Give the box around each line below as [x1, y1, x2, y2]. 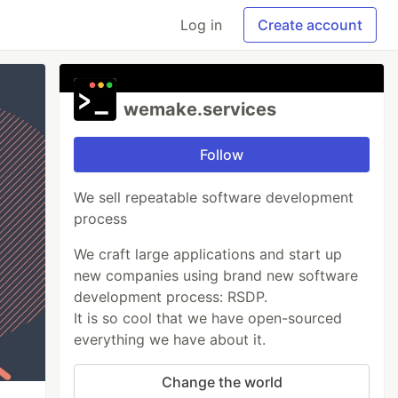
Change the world [161, 373, 283, 391]
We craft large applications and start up [74, 245, 343, 263]
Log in [180, 16, 222, 34]
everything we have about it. [74, 330, 267, 348]
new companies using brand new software [74, 267, 359, 284]
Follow [200, 146, 244, 163]
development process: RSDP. [74, 288, 268, 306]
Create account [258, 16, 362, 34]
